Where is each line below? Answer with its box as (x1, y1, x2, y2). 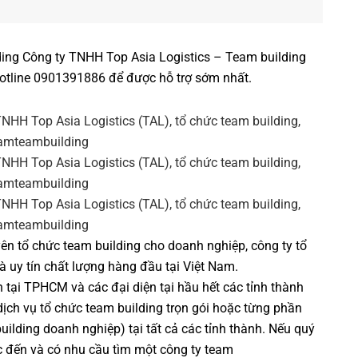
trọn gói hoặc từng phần (163, 300, 302, 316)
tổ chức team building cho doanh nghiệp (18, 238, 245, 254)
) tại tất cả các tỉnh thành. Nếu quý (121, 321, 315, 337)
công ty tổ (251, 238, 307, 254)
